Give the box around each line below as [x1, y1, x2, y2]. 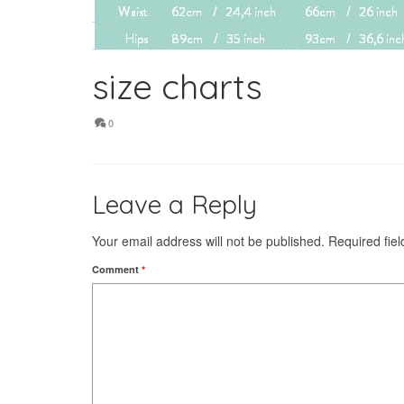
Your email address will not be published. [92, 232, 325, 250]
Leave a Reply [92, 188, 257, 220]
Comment [92, 262, 142, 276]
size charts [92, 65, 262, 108]
